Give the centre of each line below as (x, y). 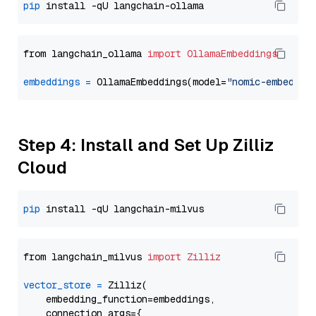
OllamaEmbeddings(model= (159, 82)
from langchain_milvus (85, 257)
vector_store (57, 285)
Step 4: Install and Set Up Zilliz (146, 145)
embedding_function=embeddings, (119, 299)
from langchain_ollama (85, 54)
